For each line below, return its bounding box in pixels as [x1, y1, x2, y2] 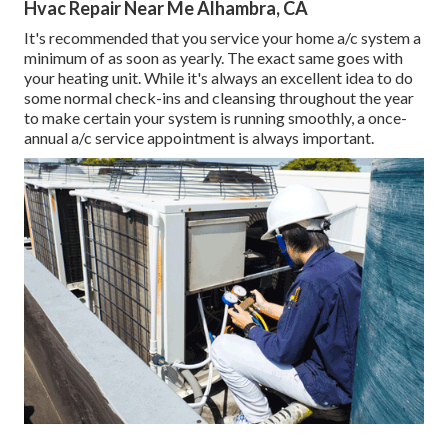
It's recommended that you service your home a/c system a [24, 27, 421, 47]
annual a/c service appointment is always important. [24, 127, 374, 147]
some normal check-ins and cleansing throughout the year [24, 87, 414, 107]
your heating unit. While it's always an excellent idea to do [24, 67, 413, 87]
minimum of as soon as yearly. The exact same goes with [24, 47, 403, 67]
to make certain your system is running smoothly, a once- [24, 107, 407, 127]
